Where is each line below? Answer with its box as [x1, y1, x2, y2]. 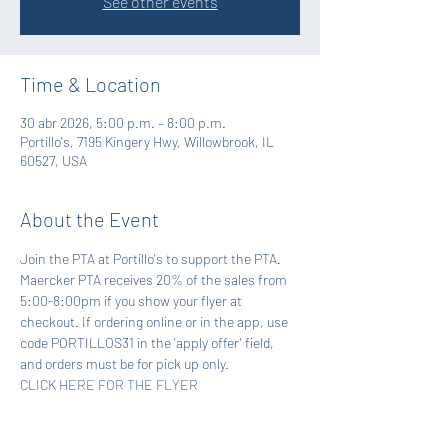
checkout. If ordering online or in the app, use [20, 313, 291, 330]
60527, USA [20, 152, 87, 169]
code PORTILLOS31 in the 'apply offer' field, [20, 334, 277, 351]
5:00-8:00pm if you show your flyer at [20, 292, 245, 309]
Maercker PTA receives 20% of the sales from [20, 271, 290, 288]
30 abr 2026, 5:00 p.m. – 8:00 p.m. [20, 114, 226, 131]
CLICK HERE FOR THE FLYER [20, 376, 198, 393]
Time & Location [20, 72, 161, 96]
